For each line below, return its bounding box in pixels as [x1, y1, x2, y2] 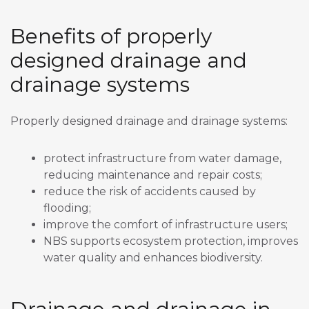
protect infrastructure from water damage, [43, 152, 281, 166]
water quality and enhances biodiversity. [43, 251, 263, 265]
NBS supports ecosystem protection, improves [43, 235, 298, 248]
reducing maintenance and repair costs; [43, 168, 262, 182]
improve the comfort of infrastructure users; [43, 218, 288, 232]
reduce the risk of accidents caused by [43, 185, 256, 199]
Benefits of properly [10, 23, 212, 50]
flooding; [43, 201, 91, 215]
